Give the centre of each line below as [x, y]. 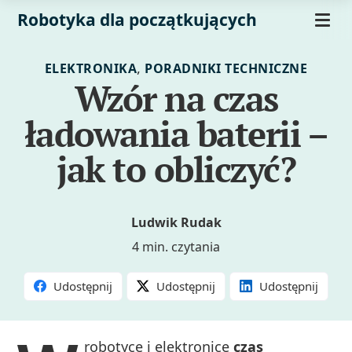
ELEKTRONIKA [91, 68]
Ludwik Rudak [176, 223]
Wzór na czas [176, 98]
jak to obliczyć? [176, 169]
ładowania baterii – [176, 134]
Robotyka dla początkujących [137, 20]
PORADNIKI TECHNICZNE [226, 68]
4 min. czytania [176, 247]
